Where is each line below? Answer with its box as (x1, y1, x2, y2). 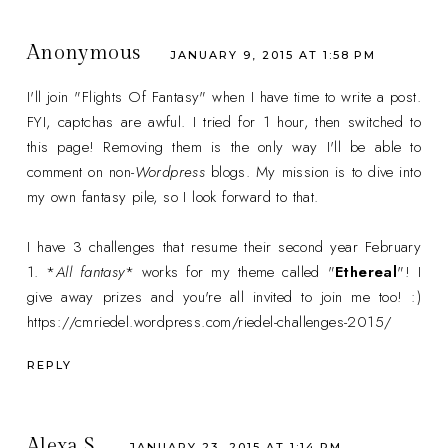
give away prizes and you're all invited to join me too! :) (26, 286, 422, 309)
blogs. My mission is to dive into (205, 161, 422, 184)
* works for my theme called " (124, 261, 335, 284)
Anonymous (26, 41, 141, 66)
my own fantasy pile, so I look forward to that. (26, 186, 319, 209)
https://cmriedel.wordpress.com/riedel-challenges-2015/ (26, 311, 392, 334)
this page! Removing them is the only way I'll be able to (26, 136, 422, 159)
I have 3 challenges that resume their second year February (26, 236, 422, 259)
